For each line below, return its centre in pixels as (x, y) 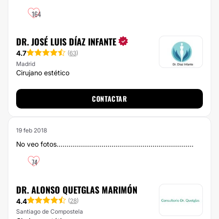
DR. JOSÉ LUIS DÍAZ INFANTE (66, 42)
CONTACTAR (109, 99)
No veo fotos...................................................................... (105, 144)
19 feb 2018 (32, 130)
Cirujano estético (43, 73)
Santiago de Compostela (50, 212)
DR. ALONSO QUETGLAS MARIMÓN (77, 190)
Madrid (26, 64)
